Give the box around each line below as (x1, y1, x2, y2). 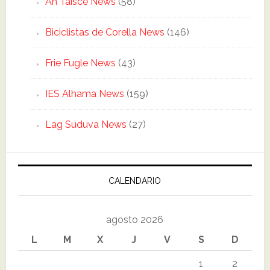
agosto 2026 (106, 214, 164, 225)
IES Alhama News (45, 88, 124, 99)
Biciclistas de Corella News (45, 27, 165, 38)
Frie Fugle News (45, 57, 116, 69)
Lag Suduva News (45, 119, 127, 130)
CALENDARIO (108, 176, 162, 186)
